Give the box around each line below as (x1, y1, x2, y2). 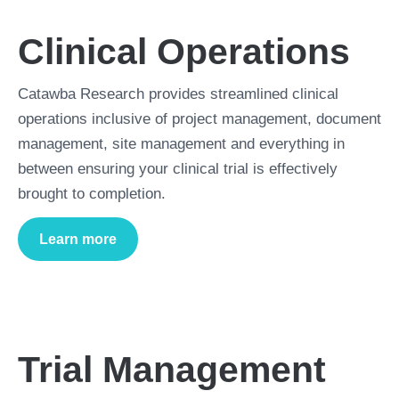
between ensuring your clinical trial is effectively (18, 160, 338, 177)
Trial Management (18, 349, 326, 390)
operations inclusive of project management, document (18, 110, 381, 127)
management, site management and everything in (18, 135, 345, 152)
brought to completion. (18, 185, 166, 202)
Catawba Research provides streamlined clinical (18, 85, 338, 102)
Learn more (39, 231, 117, 247)
